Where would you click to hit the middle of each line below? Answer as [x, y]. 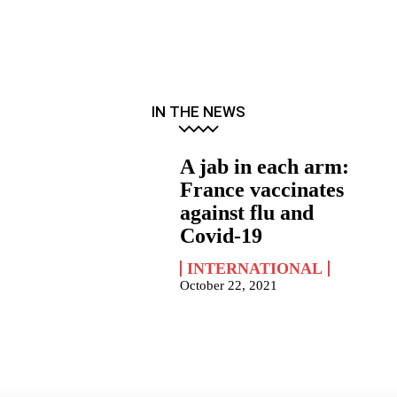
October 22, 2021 [229, 286]
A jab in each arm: [265, 167]
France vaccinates [262, 190]
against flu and [247, 213]
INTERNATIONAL [255, 269]
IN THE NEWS [198, 112]
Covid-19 [222, 236]
